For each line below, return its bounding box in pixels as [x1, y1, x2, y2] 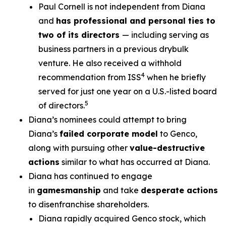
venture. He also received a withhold [38, 58, 182, 68]
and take [101, 185, 141, 195]
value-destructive [130, 143, 205, 153]
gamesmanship [37, 185, 101, 195]
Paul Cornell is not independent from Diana [38, 2, 205, 12]
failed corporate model [60, 129, 158, 139]
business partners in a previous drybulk [38, 44, 189, 54]
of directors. [38, 100, 85, 110]
